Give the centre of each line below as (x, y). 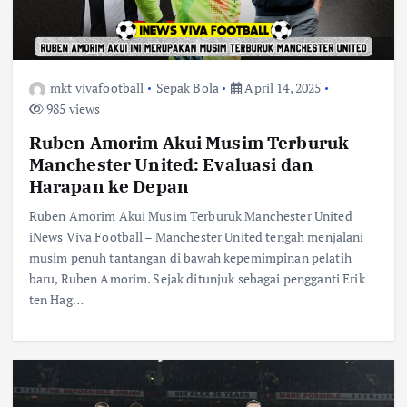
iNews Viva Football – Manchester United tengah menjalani (196, 237)
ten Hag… (56, 300)
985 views (72, 109)
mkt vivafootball (97, 88)
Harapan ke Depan (109, 186)
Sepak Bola (187, 88)
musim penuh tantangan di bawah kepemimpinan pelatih (190, 258)
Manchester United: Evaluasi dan (171, 164)
